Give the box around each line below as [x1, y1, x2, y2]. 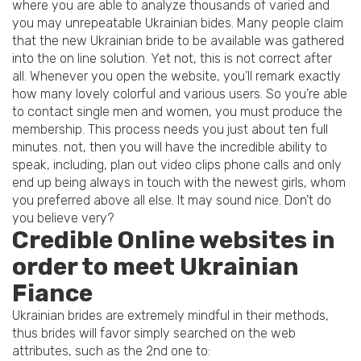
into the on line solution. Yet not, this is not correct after [12, 51, 332, 67]
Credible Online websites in [12, 226, 335, 255]
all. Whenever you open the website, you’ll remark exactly [12, 68, 341, 85]
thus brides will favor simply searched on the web [12, 326, 296, 342]
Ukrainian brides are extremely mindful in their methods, [12, 308, 329, 324]
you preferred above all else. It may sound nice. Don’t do [12, 193, 331, 209]
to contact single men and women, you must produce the [12, 104, 342, 120]
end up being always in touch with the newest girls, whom [12, 175, 346, 191]
